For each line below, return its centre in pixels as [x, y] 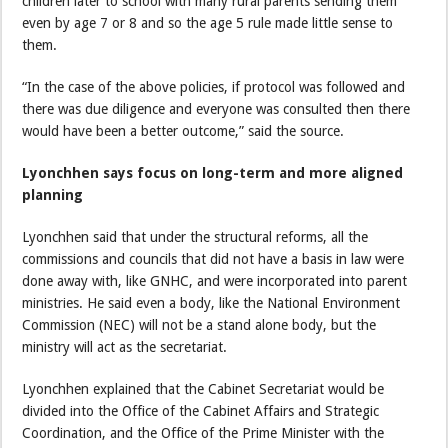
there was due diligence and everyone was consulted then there [216, 109]
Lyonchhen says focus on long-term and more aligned [213, 173]
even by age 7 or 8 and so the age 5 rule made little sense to [208, 23]
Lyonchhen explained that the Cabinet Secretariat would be [203, 389]
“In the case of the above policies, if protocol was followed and [214, 87]
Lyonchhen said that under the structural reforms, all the [195, 237]
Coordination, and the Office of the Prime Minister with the [203, 433]
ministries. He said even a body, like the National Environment [211, 303]
